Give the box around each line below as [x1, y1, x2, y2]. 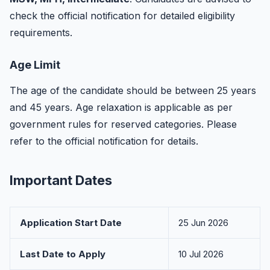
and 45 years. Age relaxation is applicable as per [10, 101, 233, 113]
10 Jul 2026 [178, 248, 224, 260]
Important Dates [10, 172, 112, 188]
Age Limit [10, 58, 60, 71]
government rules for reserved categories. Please [10, 118, 237, 130]
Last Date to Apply [20, 248, 105, 260]
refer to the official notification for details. [10, 135, 198, 147]
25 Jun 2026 [178, 217, 228, 228]
